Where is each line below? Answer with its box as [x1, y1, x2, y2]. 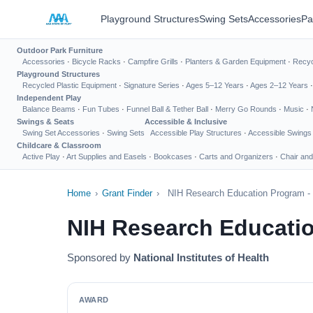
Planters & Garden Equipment [185, 57, 286, 66]
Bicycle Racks [72, 57, 121, 66]
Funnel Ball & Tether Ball [126, 105, 208, 113]
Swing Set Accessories [22, 129, 100, 137]
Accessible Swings [248, 129, 312, 137]
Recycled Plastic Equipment [22, 81, 117, 89]
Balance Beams [22, 105, 75, 113]
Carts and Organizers [199, 152, 273, 161]
